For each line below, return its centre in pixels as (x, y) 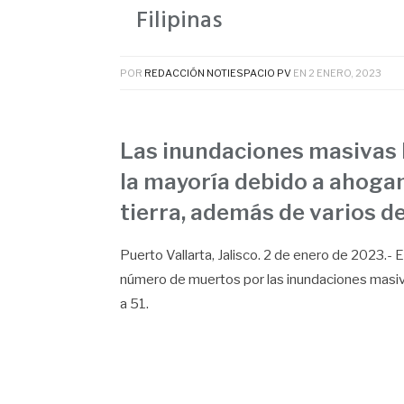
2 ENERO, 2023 (345, 73)
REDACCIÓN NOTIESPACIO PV (218, 73)
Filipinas (179, 21)
